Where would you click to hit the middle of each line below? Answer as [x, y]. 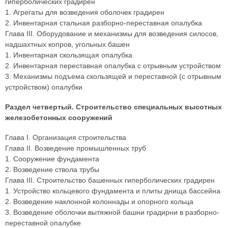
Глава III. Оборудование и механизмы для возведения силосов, [112, 34]
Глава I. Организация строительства [66, 137]
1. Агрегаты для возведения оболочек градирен [85, 12]
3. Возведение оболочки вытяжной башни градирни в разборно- [112, 212]
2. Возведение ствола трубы [52, 169]
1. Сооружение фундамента [52, 159]
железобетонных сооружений [59, 118]
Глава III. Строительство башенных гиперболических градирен [110, 180]
